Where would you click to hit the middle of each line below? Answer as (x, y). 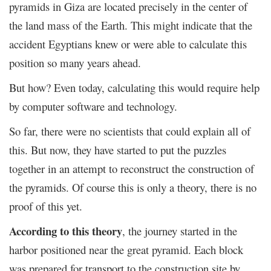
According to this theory (66, 230)
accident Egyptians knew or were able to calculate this (128, 44)
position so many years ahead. (75, 62)
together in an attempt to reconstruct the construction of (132, 168)
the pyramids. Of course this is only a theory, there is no (133, 187)
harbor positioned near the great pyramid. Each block (126, 249)
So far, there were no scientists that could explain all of (130, 131)
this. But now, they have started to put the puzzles (118, 149)
